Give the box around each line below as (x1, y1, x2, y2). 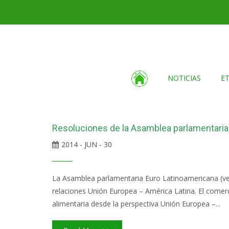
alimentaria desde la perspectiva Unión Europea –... (52, 199, 220, 209)
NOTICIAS (167, 73, 201, 83)
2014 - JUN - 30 (61, 140, 112, 149)
